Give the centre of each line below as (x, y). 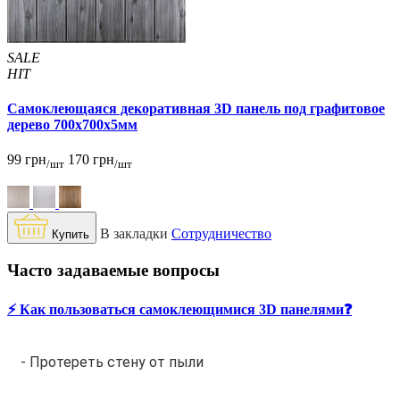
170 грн (91, 160)
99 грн (27, 160)
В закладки (134, 234)
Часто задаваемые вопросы (113, 270)
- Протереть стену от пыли (112, 362)
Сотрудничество (221, 234)
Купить (69, 235)
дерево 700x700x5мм (72, 124)
